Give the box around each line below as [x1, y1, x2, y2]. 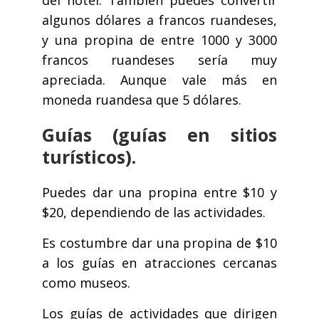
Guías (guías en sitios [42, 122, 277, 147]
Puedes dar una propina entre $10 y [42, 184, 277, 202]
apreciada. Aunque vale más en [42, 71, 277, 89]
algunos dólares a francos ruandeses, [42, 11, 277, 29]
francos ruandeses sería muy [42, 51, 277, 69]
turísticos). [42, 145, 136, 169]
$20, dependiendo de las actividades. [42, 204, 266, 221]
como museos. [42, 274, 130, 292]
